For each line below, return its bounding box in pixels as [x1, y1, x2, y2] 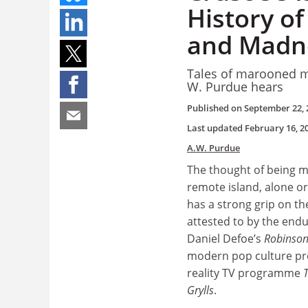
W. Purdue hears [187, 78, 283, 95]
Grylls [187, 283, 214, 298]
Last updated [187, 122, 245, 134]
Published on [187, 102, 244, 114]
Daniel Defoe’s [187, 231, 264, 246]
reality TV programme [187, 265, 303, 280]
